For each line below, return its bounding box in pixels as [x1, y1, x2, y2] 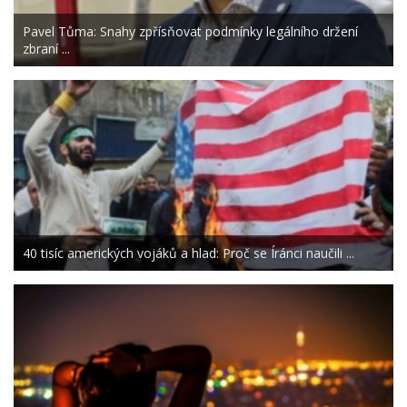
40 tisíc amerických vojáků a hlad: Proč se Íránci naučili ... [23, 244, 354, 263]
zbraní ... [23, 40, 70, 58]
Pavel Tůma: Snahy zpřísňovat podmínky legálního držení [23, 23, 358, 41]
